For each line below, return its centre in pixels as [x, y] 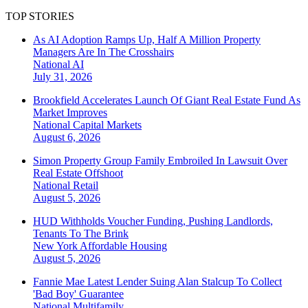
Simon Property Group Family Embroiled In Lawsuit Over [160, 161]
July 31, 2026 [63, 77]
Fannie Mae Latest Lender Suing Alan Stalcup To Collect [157, 282]
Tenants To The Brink [81, 234]
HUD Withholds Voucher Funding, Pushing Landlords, [153, 221]
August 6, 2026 [67, 137]
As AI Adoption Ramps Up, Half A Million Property [147, 40]
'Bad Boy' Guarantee [78, 294]
